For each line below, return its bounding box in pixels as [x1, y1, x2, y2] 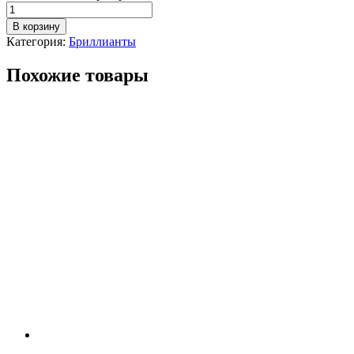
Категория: [6, 34, 69, 48]
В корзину [13, 20, 60, 32]
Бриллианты [69, 34, 136, 48]
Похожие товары [6, 64, 149, 85]
